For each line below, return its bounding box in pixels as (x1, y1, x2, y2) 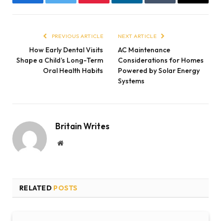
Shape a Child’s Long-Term (16, 56, 103, 65)
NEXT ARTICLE (118, 33, 158, 40)
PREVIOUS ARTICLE (50, 33, 103, 40)
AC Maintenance (118, 45, 170, 55)
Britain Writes (55, 121, 110, 132)
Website (63, 139, 85, 147)
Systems (118, 76, 145, 86)
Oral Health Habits (43, 66, 103, 75)
